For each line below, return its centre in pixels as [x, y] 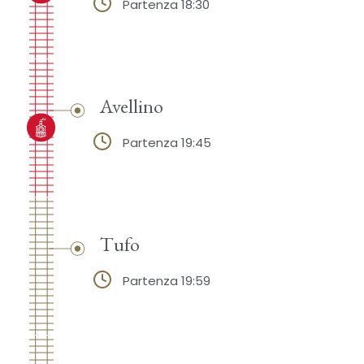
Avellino [131, 105]
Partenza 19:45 [167, 142]
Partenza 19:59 [166, 280]
